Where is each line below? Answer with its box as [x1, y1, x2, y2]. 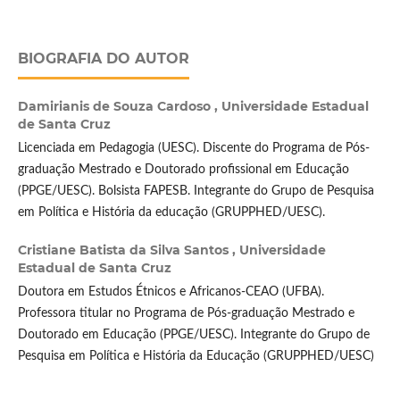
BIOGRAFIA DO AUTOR [17, 50, 189, 68]
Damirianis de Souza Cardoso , [17, 98, 221, 115]
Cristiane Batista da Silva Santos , [17, 242, 239, 259]
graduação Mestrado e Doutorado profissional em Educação [17, 163, 349, 177]
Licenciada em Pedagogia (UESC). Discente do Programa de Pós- [17, 142, 370, 155]
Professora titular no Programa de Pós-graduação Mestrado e [17, 307, 354, 321]
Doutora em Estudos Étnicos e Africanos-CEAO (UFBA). [17, 286, 324, 299]
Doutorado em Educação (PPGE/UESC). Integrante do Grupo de [17, 329, 370, 342]
